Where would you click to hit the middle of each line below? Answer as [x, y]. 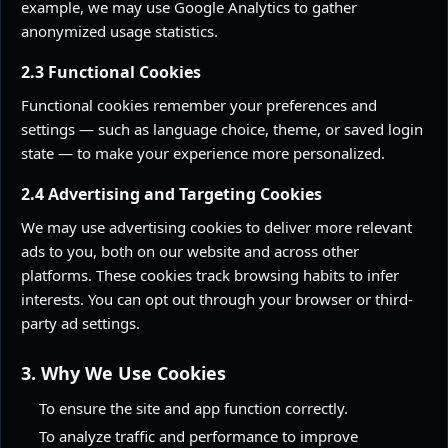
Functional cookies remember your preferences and [199, 105]
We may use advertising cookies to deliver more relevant [216, 227]
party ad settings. [80, 323]
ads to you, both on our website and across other [190, 251]
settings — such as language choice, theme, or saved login [222, 129]
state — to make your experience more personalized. [203, 153]
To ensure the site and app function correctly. [193, 408]
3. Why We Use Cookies [123, 373]
